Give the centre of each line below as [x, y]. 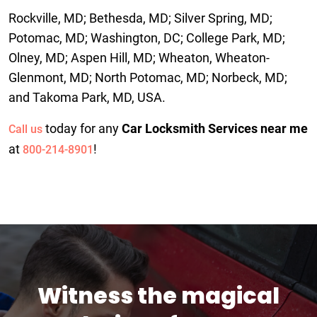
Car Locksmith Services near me [215, 128]
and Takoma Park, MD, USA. [87, 97]
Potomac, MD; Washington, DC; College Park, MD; [147, 38]
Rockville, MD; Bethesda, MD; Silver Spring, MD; [140, 18]
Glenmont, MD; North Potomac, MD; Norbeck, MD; [148, 77]
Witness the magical [158, 295]
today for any [82, 128]
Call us [25, 129]
